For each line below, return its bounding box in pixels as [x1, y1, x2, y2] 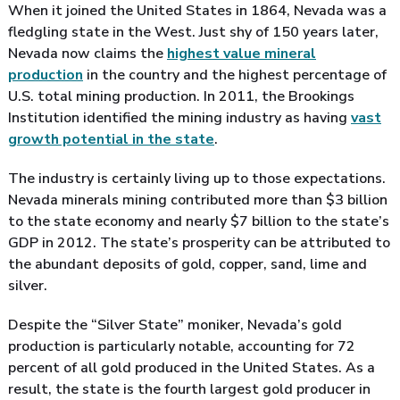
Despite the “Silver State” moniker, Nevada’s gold [8, 314, 342, 335]
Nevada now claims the [8, 43, 167, 63]
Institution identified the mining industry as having [8, 107, 351, 128]
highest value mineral [167, 43, 316, 63]
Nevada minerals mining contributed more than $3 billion [8, 189, 387, 210]
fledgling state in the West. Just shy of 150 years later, [8, 21, 379, 42]
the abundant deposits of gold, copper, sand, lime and [8, 254, 367, 274]
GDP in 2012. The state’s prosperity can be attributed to [8, 232, 390, 253]
